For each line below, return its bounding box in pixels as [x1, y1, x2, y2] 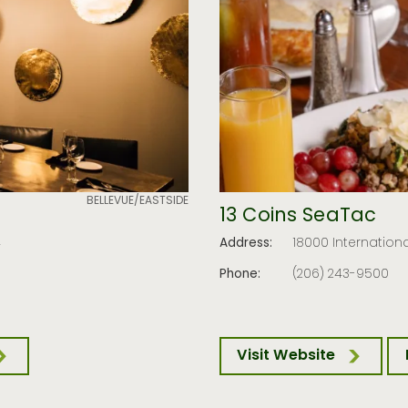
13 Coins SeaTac [219, 201, 377, 232]
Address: [219, 234, 272, 254]
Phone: [219, 264, 260, 285]
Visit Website [237, 344, 336, 369]
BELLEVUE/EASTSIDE [87, 192, 189, 210]
